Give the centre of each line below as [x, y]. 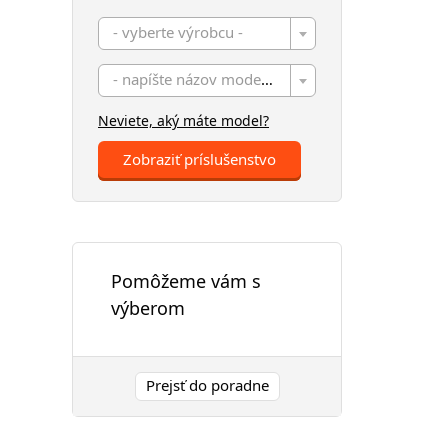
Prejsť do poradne [207, 384]
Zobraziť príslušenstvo [199, 159]
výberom [148, 308]
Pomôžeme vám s [186, 281]
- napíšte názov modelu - [267, 79]
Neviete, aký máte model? [183, 120]
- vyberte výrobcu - [178, 32]
